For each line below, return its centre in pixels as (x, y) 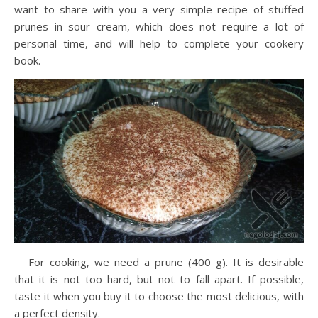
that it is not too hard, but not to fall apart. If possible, (159, 279)
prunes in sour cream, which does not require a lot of (159, 27)
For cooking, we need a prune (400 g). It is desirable (166, 262)
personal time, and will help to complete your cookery (159, 44)
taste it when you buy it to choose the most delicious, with (159, 296)
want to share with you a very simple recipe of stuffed (159, 10)
